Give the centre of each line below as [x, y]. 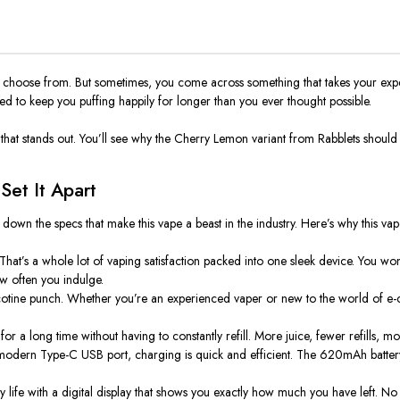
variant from [283, 138]
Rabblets [339, 138]
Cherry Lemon [211, 138]
